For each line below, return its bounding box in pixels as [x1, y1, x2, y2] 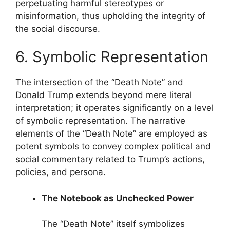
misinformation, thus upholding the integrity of [15, 10, 205, 21]
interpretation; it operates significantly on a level [15, 103, 214, 113]
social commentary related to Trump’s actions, [15, 154, 205, 164]
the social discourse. [15, 23, 100, 34]
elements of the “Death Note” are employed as [15, 128, 207, 139]
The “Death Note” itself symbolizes [42, 219, 185, 229]
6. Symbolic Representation [15, 48, 208, 66]
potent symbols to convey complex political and [15, 141, 211, 151]
